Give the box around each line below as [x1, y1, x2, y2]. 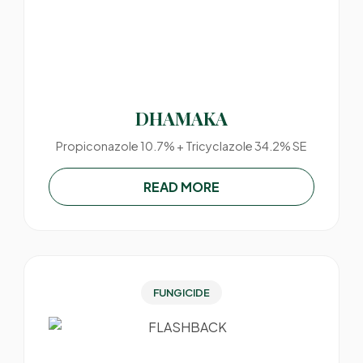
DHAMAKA [135, 106, 228, 130]
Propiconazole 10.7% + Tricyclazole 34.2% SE [56, 139, 307, 153]
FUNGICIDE [152, 286, 210, 299]
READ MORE [143, 178, 220, 195]
